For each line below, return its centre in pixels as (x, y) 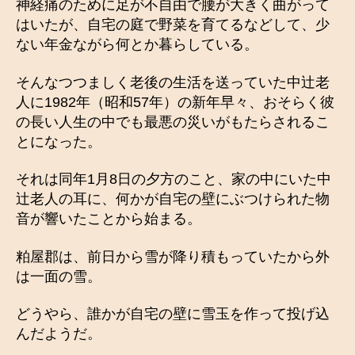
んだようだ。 (59, 334)
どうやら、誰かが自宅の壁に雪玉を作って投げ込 (173, 314)
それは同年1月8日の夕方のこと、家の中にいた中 (174, 179)
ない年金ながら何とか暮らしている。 (137, 45)
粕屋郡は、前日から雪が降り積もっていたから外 (173, 256)
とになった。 (59, 141)
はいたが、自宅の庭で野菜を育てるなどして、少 (173, 25)
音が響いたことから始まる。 (109, 219)
